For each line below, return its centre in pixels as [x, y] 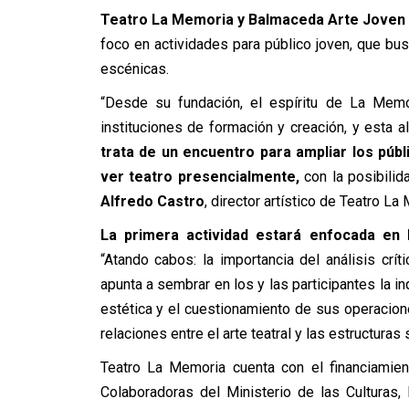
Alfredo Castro [152, 201]
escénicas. [136, 69]
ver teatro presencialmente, [199, 177]
